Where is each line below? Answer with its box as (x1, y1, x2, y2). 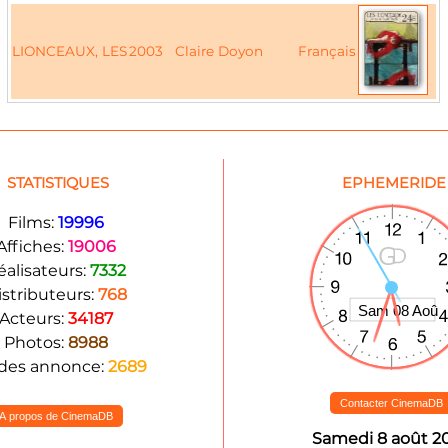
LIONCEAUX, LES (11, 43, 127, 59)
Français (297, 43, 356, 59)
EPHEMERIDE (337, 174, 446, 193)
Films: (7, 213, 58, 233)
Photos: (3, 333, 68, 353)
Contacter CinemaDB (340, 397, 443, 410)
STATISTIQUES (2, 174, 109, 193)
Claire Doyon (174, 43, 263, 59)
